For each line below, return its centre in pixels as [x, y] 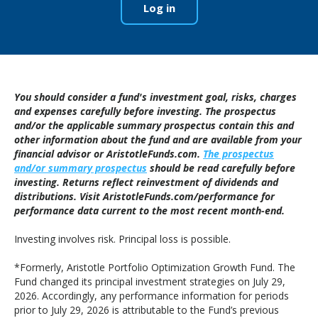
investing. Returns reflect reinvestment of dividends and [146, 182]
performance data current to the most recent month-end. [149, 210]
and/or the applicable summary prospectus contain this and [154, 125]
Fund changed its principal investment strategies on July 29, [150, 281]
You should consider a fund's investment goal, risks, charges [155, 97]
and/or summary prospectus [81, 168]
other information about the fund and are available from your [158, 139]
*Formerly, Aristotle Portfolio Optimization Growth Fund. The [155, 267]
